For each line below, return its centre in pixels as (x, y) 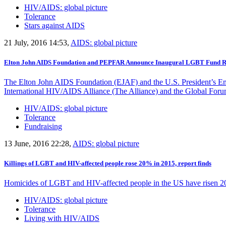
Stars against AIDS (54, 25)
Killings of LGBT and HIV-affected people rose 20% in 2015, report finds (108, 163)
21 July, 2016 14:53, (37, 42)
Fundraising (43, 127)
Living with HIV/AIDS (62, 218)
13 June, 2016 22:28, (38, 144)
